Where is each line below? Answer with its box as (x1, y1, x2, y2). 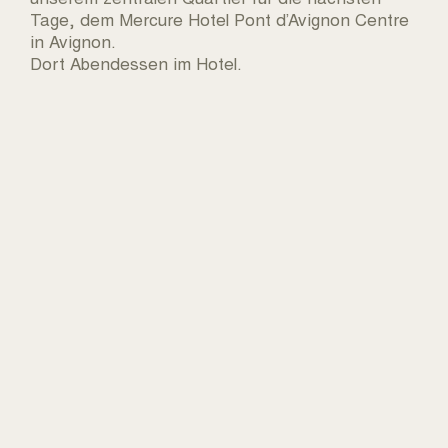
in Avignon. (30, 27, 116, 53)
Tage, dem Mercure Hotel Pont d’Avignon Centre (30, 5, 409, 31)
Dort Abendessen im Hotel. (30, 49, 242, 75)
